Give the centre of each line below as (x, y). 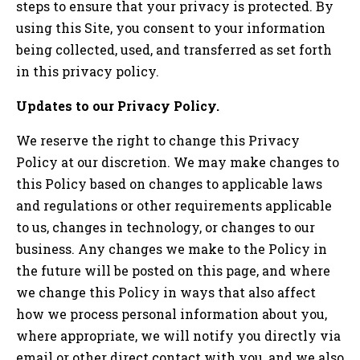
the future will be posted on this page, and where (173, 270)
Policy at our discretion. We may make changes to (178, 162)
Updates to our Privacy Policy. (118, 105)
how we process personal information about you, (172, 313)
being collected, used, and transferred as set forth (174, 49)
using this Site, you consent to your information (171, 27)
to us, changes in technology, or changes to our (166, 227)
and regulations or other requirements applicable (174, 205)
